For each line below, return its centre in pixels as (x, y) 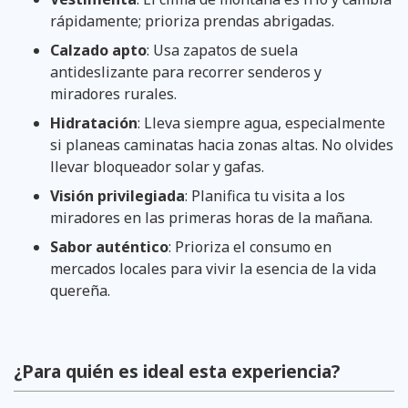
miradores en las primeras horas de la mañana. (211, 217)
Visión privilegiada (117, 195)
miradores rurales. (113, 93)
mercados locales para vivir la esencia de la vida (213, 268)
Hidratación (94, 122)
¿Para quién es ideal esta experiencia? (177, 371)
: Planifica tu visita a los (265, 195)
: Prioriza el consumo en (250, 246)
